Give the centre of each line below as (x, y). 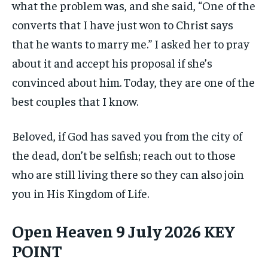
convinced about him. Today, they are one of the (133, 82)
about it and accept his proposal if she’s (112, 63)
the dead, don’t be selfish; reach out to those (124, 155)
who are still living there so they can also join (128, 174)
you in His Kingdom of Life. (80, 193)
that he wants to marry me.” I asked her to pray (131, 44)
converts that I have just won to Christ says (123, 25)
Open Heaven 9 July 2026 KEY (124, 231)
